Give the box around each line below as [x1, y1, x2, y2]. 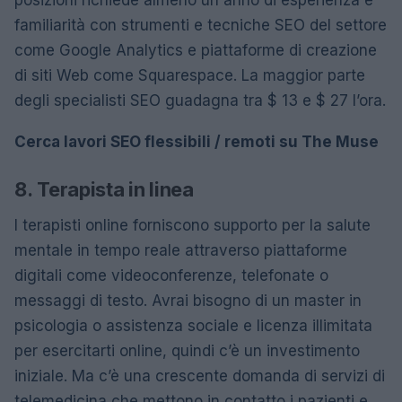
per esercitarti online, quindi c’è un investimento [14, 341, 360, 360]
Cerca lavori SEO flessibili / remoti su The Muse [14, 132, 379, 151]
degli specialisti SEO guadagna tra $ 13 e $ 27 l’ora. [14, 91, 386, 109]
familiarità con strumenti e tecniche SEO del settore [14, 15, 387, 34]
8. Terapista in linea [14, 177, 194, 201]
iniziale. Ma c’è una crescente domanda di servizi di [14, 366, 385, 385]
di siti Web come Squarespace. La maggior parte [14, 66, 365, 84]
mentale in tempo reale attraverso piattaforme [14, 240, 347, 259]
